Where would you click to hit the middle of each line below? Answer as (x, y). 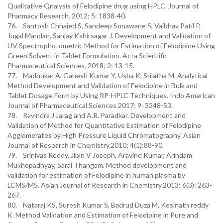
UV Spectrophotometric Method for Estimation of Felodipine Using (111, 46)
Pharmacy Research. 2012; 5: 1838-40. (67, 16)
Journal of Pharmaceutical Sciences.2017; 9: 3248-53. (90, 105)
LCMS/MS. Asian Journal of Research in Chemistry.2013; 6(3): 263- (110, 185)
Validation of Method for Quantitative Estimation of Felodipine (104, 125)
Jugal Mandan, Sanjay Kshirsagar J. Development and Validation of (109, 36)
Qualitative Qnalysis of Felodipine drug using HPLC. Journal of (103, 6)
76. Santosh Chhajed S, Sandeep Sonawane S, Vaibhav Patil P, (104, 26)
